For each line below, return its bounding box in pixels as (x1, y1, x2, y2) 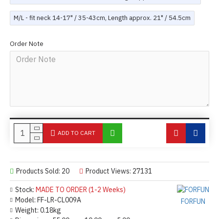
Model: (15, 195, 36, 204)
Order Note (10, 39, 44, 48)
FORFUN (181, 197, 205, 206)
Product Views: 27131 (86, 166, 152, 175)
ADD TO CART (58, 129, 95, 137)
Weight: (15, 205, 39, 215)
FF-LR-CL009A (37, 195, 81, 204)
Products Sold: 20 (16, 166, 69, 175)
